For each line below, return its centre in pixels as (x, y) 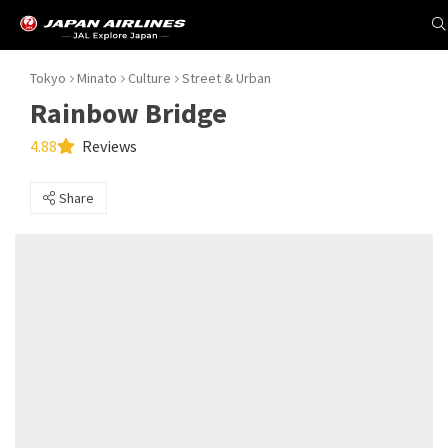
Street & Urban (226, 78)
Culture (149, 78)
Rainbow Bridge (128, 113)
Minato (97, 78)
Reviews (108, 146)
